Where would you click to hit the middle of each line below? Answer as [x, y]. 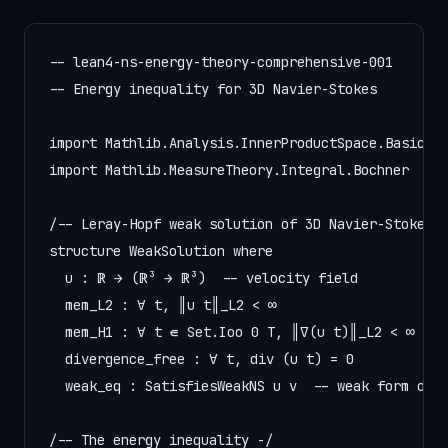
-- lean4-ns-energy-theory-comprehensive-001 [221, 62]
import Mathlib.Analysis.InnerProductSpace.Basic [237, 143]
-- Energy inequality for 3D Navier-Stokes [213, 89]
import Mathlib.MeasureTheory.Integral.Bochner [229, 170]
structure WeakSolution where [161, 251]
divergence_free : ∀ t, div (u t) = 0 [201, 359]
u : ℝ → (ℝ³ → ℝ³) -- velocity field [203, 278]
